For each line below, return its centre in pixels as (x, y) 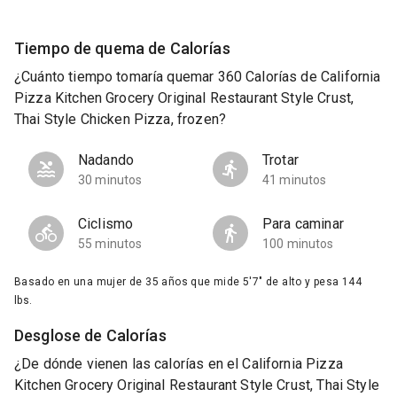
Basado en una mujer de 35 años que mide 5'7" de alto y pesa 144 (188, 282)
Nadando (106, 160)
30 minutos (110, 180)
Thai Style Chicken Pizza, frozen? (120, 120)
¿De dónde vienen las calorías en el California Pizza (179, 364)
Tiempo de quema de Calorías (122, 48)
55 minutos (110, 244)
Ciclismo (106, 224)
